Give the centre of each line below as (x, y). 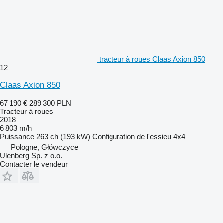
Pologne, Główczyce (45, 147)
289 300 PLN (50, 103)
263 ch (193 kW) (63, 136)
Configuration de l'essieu (132, 136)
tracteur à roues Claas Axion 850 (152, 59)
